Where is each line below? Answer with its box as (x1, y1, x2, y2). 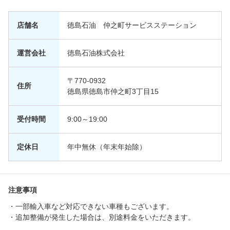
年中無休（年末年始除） (67, 143, 146, 151)
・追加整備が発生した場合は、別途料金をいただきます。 (8, 213, 195, 222)
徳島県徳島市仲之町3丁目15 (67, 87, 159, 96)
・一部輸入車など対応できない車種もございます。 (8, 202, 174, 211)
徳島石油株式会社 (67, 49, 125, 57)
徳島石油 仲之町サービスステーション (67, 21, 197, 30)
